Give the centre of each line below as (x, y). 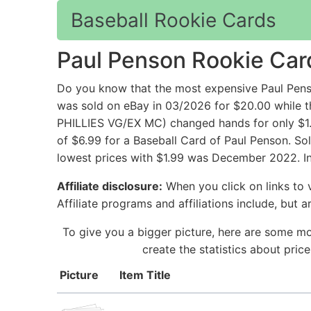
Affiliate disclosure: (110, 186)
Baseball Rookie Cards (174, 20)
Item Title (145, 275)
